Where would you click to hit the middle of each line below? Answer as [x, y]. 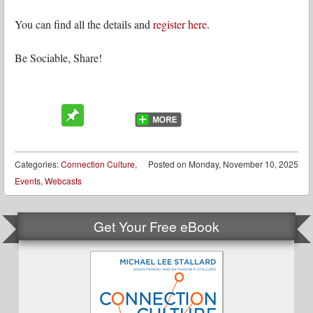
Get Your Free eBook [156, 226]
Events [28, 180]
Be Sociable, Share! [58, 58]
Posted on [168, 163]
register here [180, 24]
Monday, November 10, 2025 [243, 163]
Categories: [38, 163]
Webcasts [63, 180]
